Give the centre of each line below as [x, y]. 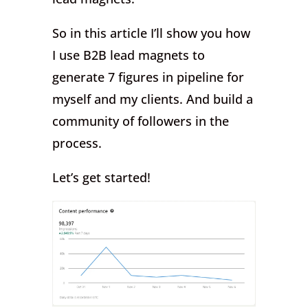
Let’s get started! [102, 177]
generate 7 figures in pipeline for [148, 77]
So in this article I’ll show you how [152, 33]
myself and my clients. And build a [153, 99]
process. [77, 143]
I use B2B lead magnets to [129, 55]
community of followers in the [141, 121]
